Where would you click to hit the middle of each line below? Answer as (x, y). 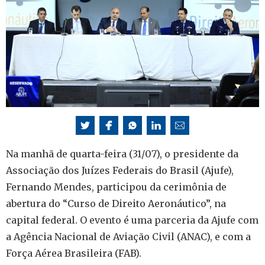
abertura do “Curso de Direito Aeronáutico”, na (116, 203)
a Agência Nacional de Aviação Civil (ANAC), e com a (128, 236)
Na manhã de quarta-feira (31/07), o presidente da (122, 153)
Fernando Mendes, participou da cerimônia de (116, 187)
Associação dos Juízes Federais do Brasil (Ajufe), (120, 170)
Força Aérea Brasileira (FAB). (74, 253)
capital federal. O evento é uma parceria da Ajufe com (132, 220)
